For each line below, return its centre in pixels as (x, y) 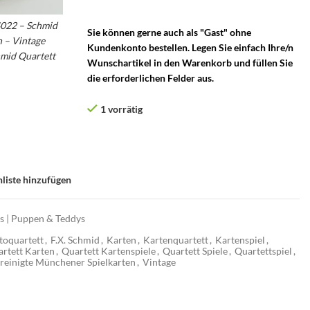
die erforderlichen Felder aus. (151, 78)
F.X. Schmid (75, 240)
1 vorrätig (121, 109)
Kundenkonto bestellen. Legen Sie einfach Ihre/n (190, 47)
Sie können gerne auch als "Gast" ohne (169, 32)
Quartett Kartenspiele (109, 251)
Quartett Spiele (195, 251)
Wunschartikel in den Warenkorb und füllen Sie (190, 63)
